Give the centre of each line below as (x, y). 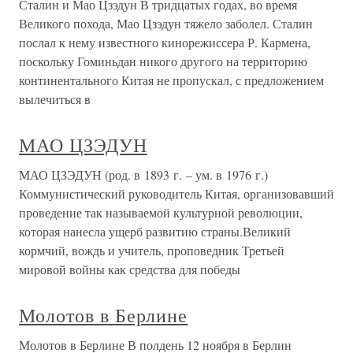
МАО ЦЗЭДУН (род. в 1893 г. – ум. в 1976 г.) (143, 175)
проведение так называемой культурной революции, (161, 213)
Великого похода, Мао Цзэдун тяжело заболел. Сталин (166, 24)
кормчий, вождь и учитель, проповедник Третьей (152, 251)
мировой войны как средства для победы (130, 269)
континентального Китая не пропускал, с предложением (171, 80)
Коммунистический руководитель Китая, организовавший (176, 194)
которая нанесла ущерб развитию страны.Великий (155, 232)
